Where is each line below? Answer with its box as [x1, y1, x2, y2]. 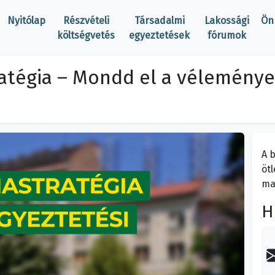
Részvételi [63, 14, 109, 26]
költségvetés [57, 29, 115, 41]
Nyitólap [7, 14, 46, 26]
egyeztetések [129, 29, 190, 41]
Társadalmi [134, 14, 185, 26]
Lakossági [204, 14, 249, 26]
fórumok [207, 29, 246, 41]
